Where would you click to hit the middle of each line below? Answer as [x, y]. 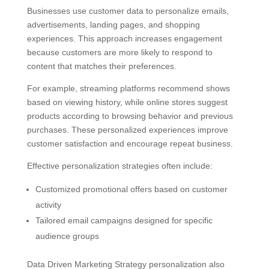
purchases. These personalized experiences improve [127, 130]
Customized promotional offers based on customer [131, 189]
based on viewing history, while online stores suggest [127, 102]
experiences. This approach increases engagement [124, 39]
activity [48, 205]
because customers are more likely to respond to [119, 53]
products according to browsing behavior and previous [130, 116]
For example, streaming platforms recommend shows [128, 89]
